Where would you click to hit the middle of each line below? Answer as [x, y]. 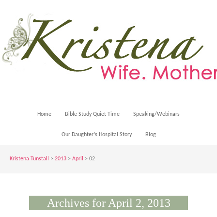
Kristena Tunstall [29, 159]
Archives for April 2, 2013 [108, 203]
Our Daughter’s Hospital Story [96, 135]
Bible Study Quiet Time [92, 114]
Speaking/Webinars [156, 114]
